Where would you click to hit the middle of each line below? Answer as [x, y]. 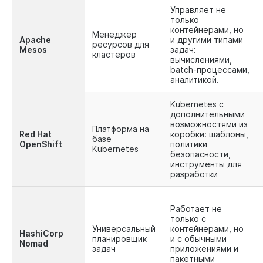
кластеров [114, 55]
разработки [194, 174]
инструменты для [206, 164]
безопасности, [200, 154]
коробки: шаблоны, [209, 134]
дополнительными [208, 114]
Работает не [196, 209]
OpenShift [41, 144]
